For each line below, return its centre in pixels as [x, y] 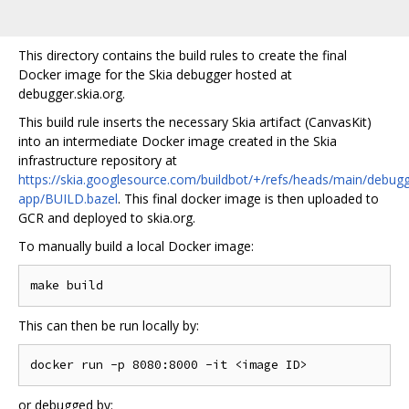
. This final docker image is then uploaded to [248, 199]
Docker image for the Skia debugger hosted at [155, 74]
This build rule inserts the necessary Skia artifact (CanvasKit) [195, 122]
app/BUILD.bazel [68, 199]
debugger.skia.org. [72, 94]
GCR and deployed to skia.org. [107, 218]
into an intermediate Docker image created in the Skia [178, 141]
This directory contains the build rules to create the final [183, 55]
